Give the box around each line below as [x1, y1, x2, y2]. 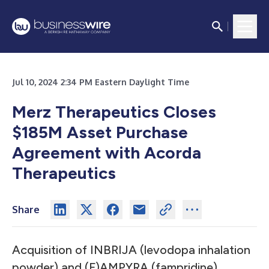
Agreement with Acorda [12, 142, 201, 163]
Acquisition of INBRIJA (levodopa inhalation [12, 243, 250, 257]
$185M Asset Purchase [12, 122, 188, 142]
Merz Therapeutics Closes [12, 101, 216, 122]
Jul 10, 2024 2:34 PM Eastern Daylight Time [12, 77, 189, 87]
